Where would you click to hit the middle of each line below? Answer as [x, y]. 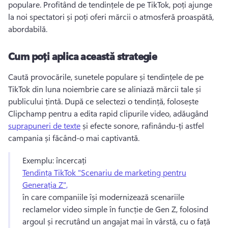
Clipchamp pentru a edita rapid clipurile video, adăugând [109, 113]
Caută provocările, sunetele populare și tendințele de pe [106, 77]
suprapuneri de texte [44, 125]
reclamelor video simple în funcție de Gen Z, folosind [115, 209]
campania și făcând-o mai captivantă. [75, 138]
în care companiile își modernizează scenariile [103, 197]
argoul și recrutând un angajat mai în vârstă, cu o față [116, 221]
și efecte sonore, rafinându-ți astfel [142, 125]
